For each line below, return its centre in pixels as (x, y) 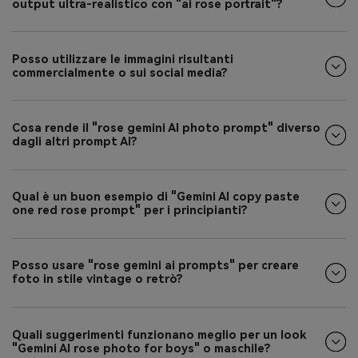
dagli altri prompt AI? (75, 142)
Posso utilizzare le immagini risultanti (123, 59)
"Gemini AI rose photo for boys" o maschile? (141, 348)
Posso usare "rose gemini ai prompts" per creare (155, 266)
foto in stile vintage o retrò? (97, 280)
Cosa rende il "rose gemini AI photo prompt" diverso (166, 129)
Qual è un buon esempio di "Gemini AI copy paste (156, 197)
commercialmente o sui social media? (120, 73)
